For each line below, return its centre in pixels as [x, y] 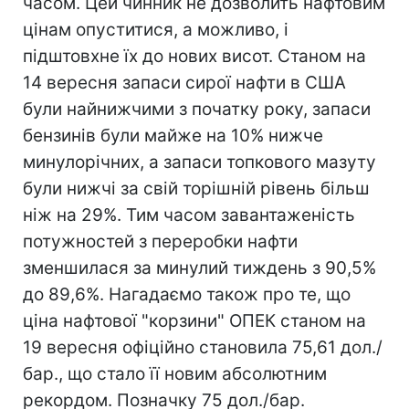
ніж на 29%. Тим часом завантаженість [189, 215]
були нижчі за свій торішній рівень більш [196, 189]
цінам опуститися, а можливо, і [156, 30]
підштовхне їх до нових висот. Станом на [194, 56]
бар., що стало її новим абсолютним [175, 374]
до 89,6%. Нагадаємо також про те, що [187, 294]
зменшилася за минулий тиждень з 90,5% [199, 268]
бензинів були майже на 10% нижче [173, 136]
